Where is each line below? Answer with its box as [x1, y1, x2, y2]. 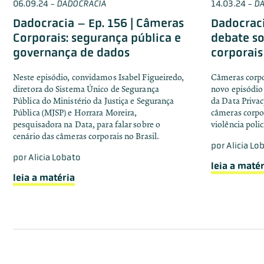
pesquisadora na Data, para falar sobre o [13, 119, 161, 130]
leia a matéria [13, 171, 75, 183]
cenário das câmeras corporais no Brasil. [13, 131, 160, 141]
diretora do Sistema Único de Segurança [13, 84, 159, 94]
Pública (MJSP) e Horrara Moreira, [13, 107, 137, 118]
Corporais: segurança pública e [13, 30, 181, 45]
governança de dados [13, 45, 130, 60]
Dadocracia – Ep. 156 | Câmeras [13, 15, 184, 30]
